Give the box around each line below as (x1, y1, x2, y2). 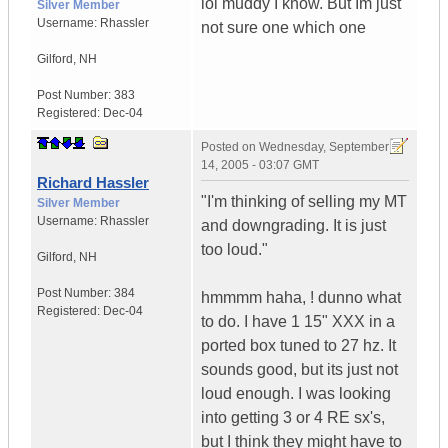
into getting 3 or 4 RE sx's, (201, 409, 385, 427)
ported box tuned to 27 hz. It (201, 337, 396, 355)
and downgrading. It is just (201, 217, 386, 235)
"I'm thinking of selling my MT (201, 193, 407, 211)
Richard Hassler (37, 174, 149, 192)
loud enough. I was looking (201, 385, 391, 403)
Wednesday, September (259, 140, 389, 155)
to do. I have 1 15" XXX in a (201, 313, 395, 331)
